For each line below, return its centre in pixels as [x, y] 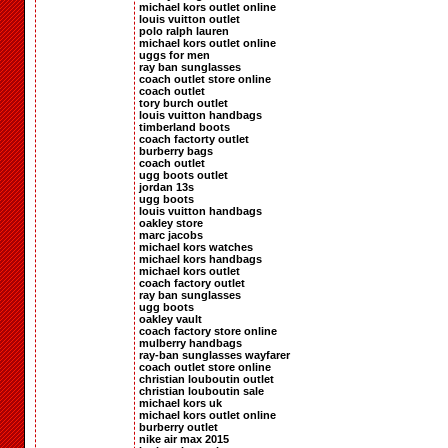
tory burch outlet [183, 102]
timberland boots [184, 126]
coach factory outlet [192, 282]
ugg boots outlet [183, 174]
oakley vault [170, 318]
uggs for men [174, 54]
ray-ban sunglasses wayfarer [214, 354]
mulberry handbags [190, 342]
